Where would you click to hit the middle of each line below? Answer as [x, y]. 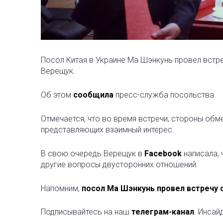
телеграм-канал [163, 212]
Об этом [57, 95]
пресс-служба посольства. [165, 95]
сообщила [93, 95]
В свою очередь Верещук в [93, 154]
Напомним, [61, 188]
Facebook [163, 154]
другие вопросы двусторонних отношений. [119, 165]
